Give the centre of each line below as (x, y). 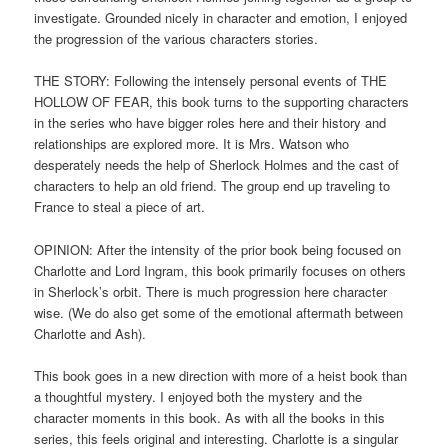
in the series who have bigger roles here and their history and (210, 123)
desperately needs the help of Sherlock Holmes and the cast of (217, 165)
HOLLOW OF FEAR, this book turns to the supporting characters (222, 102)
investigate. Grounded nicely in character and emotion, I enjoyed (221, 18)
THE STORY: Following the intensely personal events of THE (211, 81)
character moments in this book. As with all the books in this (210, 417)
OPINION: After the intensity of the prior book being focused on (218, 249)
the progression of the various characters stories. (176, 39)
